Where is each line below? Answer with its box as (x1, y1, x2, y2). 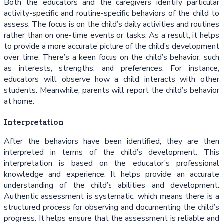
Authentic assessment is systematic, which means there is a (4, 191, 219, 202)
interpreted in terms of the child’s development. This (4, 147, 219, 158)
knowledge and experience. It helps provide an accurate (4, 169, 219, 180)
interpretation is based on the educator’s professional (4, 158, 219, 169)
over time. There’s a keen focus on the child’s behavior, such (4, 51, 219, 63)
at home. (4, 95, 34, 107)
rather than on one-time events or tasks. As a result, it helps (4, 29, 219, 41)
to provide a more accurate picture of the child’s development (4, 40, 219, 52)
